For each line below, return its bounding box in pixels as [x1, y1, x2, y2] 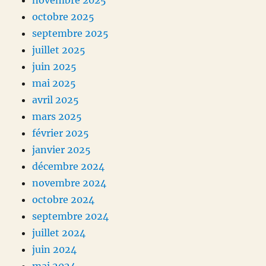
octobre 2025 [32, 11, 95, 23]
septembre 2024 [32, 210, 109, 223]
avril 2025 [32, 94, 80, 106]
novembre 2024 [32, 177, 107, 189]
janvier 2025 [32, 144, 91, 156]
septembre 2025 [32, 27, 109, 40]
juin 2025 [32, 61, 77, 73]
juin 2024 [32, 243, 77, 256]
